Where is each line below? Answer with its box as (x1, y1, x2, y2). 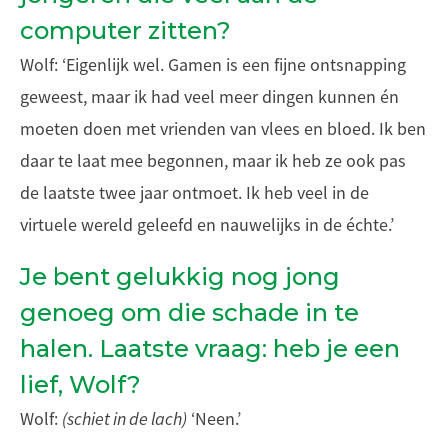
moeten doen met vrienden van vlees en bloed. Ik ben (20, 118, 426, 140)
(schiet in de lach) (62, 408, 187, 430)
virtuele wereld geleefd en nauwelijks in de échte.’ (20, 214, 394, 236)
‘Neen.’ (187, 408, 241, 430)
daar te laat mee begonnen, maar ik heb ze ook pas (20, 150, 406, 172)
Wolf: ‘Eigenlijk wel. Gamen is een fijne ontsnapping (20, 54, 406, 76)
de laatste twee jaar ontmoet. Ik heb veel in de (20, 182, 369, 204)
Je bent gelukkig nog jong (20, 262, 340, 291)
